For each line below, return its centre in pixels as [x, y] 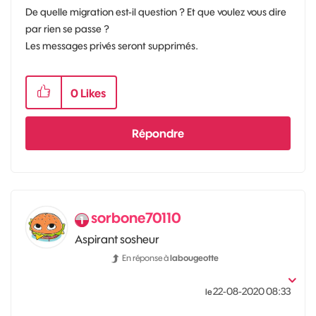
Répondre [158, 133]
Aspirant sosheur [117, 239]
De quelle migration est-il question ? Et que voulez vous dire [156, 12]
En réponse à [146, 257]
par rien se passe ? [67, 29]
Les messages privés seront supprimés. [112, 45]
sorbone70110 [136, 217]
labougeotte [194, 257]
